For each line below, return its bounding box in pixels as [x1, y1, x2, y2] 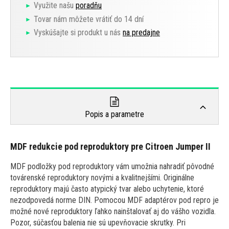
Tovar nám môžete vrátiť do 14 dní [34, 14, 144, 24]
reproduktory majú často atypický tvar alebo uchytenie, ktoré [10, 184, 204, 194]
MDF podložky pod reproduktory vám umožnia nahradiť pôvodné [10, 162, 214, 172]
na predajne [123, 28, 160, 38]
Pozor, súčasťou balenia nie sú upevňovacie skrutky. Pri [10, 218, 186, 228]
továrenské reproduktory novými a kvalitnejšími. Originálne [10, 173, 194, 183]
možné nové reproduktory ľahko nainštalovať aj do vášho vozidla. [10, 207, 216, 217]
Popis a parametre [85, 109, 144, 120]
